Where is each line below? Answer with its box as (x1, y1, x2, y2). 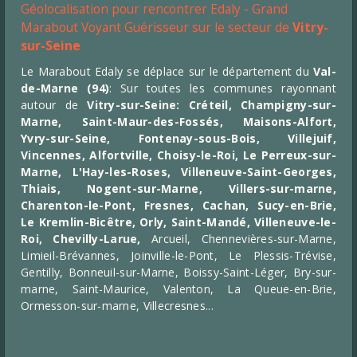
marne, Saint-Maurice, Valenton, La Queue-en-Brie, (21, 281, 336, 296)
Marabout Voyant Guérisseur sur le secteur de (21, 19, 292, 36)
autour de (21, 97, 88, 112)
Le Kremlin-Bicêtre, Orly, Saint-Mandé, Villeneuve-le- (21, 214, 336, 229)
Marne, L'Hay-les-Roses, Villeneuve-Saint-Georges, (21, 164, 336, 179)
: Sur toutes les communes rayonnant (109, 80, 336, 96)
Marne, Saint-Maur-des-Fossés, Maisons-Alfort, (21, 114, 336, 129)
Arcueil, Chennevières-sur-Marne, (140, 231, 336, 246)
